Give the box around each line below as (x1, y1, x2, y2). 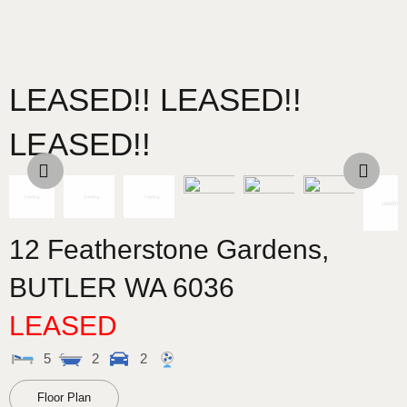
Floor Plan (37, 390, 91, 404)
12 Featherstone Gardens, (9, 234, 329, 265)
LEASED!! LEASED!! (9, 82, 302, 117)
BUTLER (9, 273, 117, 303)
